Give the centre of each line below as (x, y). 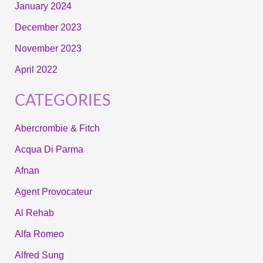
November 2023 (48, 48)
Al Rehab (34, 213)
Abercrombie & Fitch (57, 128)
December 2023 (48, 27)
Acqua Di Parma (49, 149)
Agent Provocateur (53, 191)
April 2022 (36, 69)
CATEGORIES (63, 100)
